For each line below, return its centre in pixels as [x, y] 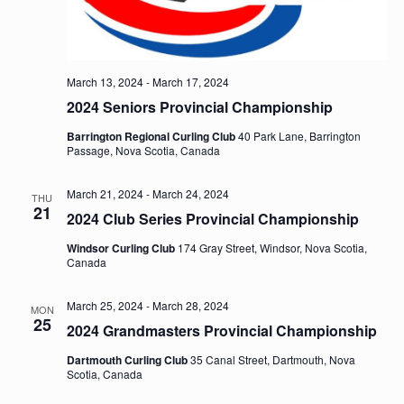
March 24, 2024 [190, 193]
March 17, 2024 [190, 81]
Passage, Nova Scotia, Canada [143, 150]
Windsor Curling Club [122, 248]
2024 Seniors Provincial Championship [199, 106]
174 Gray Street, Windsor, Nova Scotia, [272, 247]
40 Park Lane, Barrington [299, 135]
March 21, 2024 [105, 193]
